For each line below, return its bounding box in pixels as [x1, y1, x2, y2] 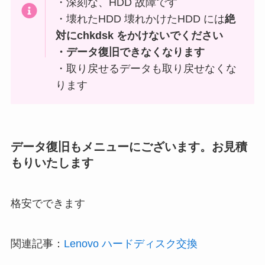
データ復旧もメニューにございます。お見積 [10, 140, 247, 153]
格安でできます [10, 198, 85, 210]
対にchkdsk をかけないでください [56, 29, 224, 41]
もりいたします [10, 156, 93, 169]
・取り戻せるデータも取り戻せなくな [56, 62, 237, 75]
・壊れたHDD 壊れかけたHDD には [56, 12, 225, 25]
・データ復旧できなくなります [56, 46, 205, 58]
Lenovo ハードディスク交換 [63, 238, 198, 250]
